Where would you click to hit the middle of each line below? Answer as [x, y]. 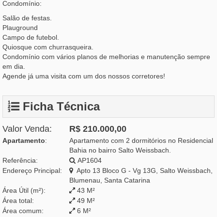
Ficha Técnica [60, 107]
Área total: [18, 201]
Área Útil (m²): [24, 191]
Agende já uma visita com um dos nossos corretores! [84, 76]
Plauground [20, 28]
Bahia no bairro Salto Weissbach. [120, 150]
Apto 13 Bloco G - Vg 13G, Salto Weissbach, [143, 171]
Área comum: [23, 211]
